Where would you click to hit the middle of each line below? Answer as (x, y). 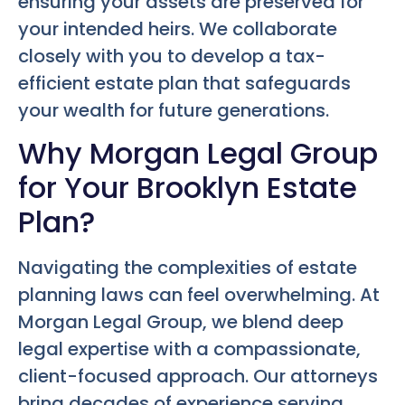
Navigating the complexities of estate (188, 268)
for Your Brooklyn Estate (188, 188)
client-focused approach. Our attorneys (198, 377)
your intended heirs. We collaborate (178, 28)
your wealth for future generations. (174, 110)
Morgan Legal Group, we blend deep (181, 322)
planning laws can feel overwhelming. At (199, 295)
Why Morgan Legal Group (198, 154)
